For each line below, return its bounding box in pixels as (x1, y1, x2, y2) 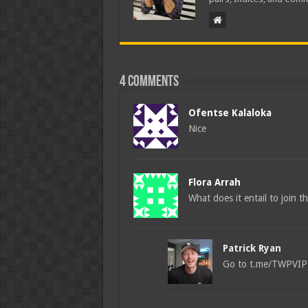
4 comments (119, 74, 179, 90)
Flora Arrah (188, 177, 241, 188)
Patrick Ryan (222, 243, 281, 254)
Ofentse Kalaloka (188, 107, 272, 118)
